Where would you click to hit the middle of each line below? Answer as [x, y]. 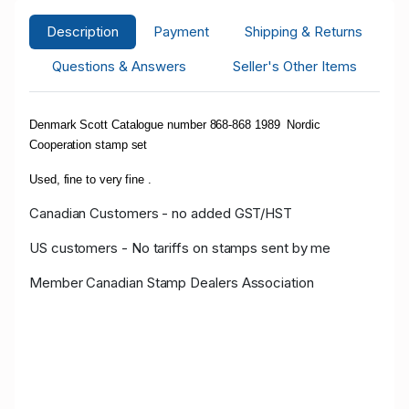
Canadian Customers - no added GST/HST [161, 213]
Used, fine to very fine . [90, 179]
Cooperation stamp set [90, 144]
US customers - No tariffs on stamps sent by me [180, 247]
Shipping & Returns [303, 31]
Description [83, 31]
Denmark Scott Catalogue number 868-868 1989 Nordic [175, 124]
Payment [182, 31]
